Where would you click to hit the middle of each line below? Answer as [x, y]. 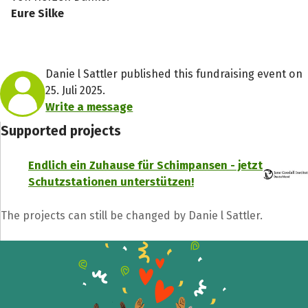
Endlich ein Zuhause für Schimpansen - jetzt [145, 166]
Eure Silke [38, 13]
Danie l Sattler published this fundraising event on [174, 74]
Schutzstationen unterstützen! [111, 182]
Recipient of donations [213, 197]
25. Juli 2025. [76, 91]
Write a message [89, 107]
